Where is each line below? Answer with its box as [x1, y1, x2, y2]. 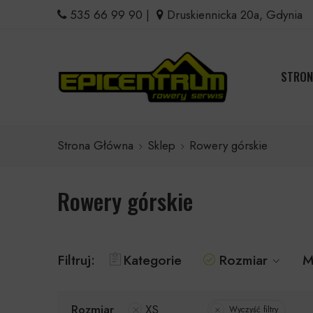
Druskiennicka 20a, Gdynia [163, 6, 303, 23]
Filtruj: [57, 249, 95, 270]
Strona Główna [57, 137, 133, 154]
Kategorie [123, 249, 182, 270]
